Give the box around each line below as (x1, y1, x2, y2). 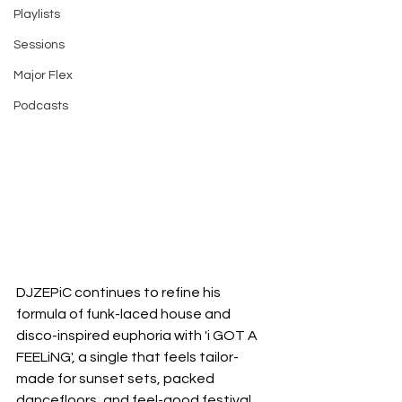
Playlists (13, 8, 60, 21)
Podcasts (13, 100, 68, 112)
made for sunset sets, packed (16, 371, 217, 386)
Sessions (13, 39, 65, 51)
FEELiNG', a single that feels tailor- (16, 349, 239, 364)
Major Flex (13, 69, 73, 82)
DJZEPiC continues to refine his (16, 284, 223, 300)
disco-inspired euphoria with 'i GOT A (16, 328, 260, 343)
